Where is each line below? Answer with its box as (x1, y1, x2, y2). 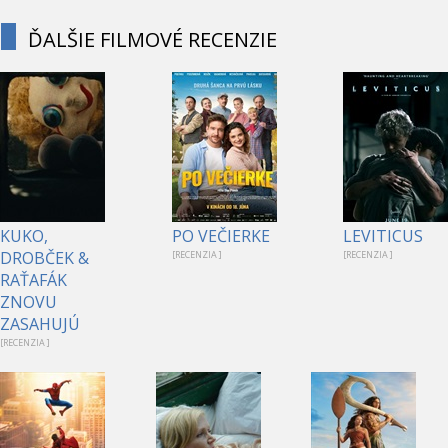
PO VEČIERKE (171, 224, 270, 247)
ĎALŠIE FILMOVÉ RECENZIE (28, 25, 277, 53)
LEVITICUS (343, 224, 423, 247)
